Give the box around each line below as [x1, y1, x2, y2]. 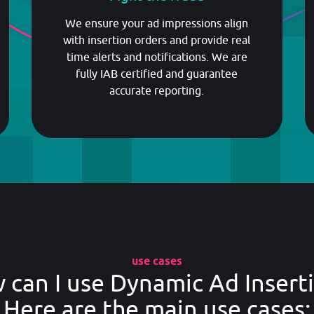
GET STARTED [124, 4, 196, 17]
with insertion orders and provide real [63, 34, 251, 47]
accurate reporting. [109, 84, 205, 97]
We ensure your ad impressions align [65, 17, 249, 30]
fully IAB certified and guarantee [76, 67, 238, 81]
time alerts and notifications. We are [66, 50, 247, 64]
